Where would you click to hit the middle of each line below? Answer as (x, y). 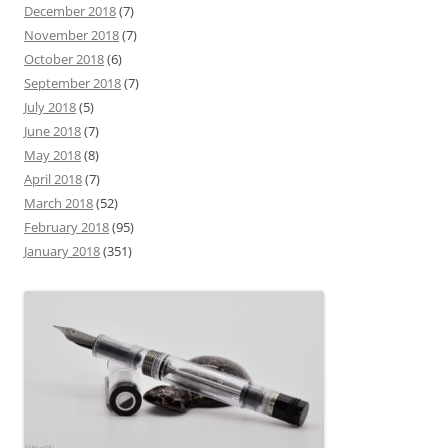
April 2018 (53, 178)
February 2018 (66, 226)
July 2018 (50, 106)
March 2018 (58, 202)
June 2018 (52, 130)
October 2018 (64, 58)
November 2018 (71, 34)
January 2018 (62, 250)
